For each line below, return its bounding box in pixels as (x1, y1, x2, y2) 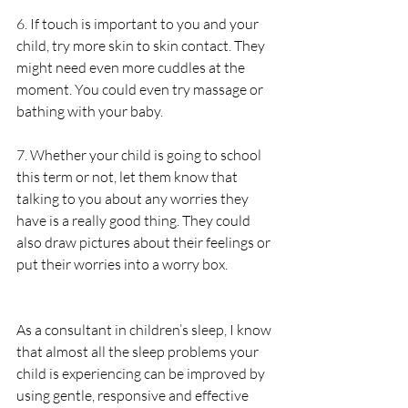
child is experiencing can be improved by (16, 363, 268, 382)
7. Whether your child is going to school (16, 145, 264, 164)
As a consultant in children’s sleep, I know (16, 320, 274, 339)
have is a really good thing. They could (16, 210, 253, 229)
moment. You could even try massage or (16, 79, 266, 98)
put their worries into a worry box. (16, 254, 228, 273)
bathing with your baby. (16, 101, 166, 120)
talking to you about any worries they (16, 189, 251, 208)
